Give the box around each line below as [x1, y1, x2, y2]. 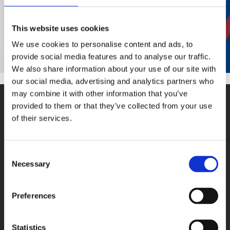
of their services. [12, 113, 72, 123]
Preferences [12, 191, 56, 200]
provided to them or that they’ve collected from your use [12, 101, 212, 110]
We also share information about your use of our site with [12, 64, 216, 73]
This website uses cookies [12, 24, 109, 32]
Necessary [12, 159, 50, 168]
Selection [4, 161, 35, 170]
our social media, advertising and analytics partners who [12, 76, 214, 86]
